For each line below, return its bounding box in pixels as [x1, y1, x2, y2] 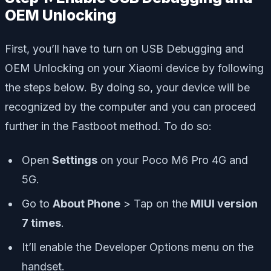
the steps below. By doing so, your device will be [5, 81, 250, 94]
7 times [22, 217, 61, 230]
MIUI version [191, 197, 258, 211]
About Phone [53, 197, 120, 211]
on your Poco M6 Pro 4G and [97, 154, 248, 167]
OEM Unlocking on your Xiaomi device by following [5, 62, 264, 75]
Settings [52, 154, 97, 167]
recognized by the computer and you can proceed [5, 100, 256, 114]
